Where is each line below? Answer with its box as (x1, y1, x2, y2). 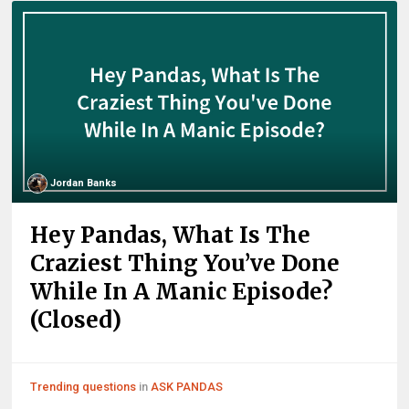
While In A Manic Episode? (30, 278, 333, 307)
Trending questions (30, 380, 137, 394)
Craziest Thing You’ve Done (30, 249, 341, 278)
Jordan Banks (50, 177, 118, 190)
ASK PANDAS (151, 380, 224, 394)
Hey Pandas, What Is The (30, 221, 311, 250)
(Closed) (30, 306, 122, 335)
